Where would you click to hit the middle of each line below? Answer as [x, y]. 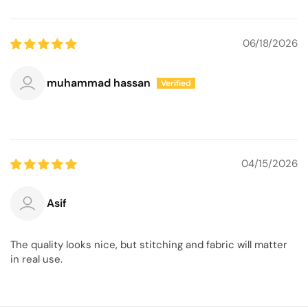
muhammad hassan [99, 82]
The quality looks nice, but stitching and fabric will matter [149, 244]
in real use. [36, 259]
